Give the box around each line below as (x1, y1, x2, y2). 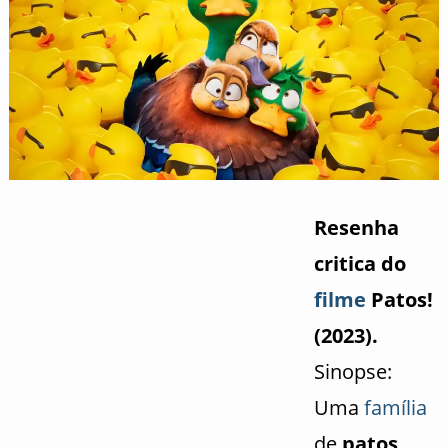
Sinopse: (313, 358, 392, 386)
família (363, 394, 427, 422)
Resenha (313, 214, 399, 242)
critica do (313, 250, 406, 278)
